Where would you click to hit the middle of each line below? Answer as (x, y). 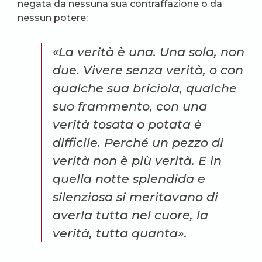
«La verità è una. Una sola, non (149, 52)
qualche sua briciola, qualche (145, 88)
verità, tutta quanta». (120, 233)
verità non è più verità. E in (137, 161)
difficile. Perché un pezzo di (138, 143)
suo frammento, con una (130, 106)
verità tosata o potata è (127, 125)
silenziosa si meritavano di (135, 197)
